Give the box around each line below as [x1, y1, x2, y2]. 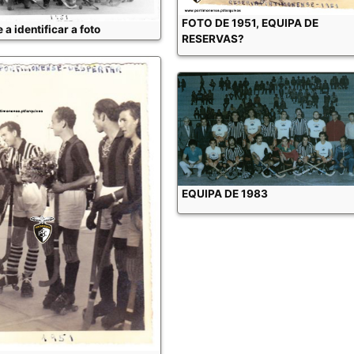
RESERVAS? [182, 32, 245, 46]
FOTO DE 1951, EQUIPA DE [182, 17, 319, 30]
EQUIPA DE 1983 [182, 186, 269, 200]
